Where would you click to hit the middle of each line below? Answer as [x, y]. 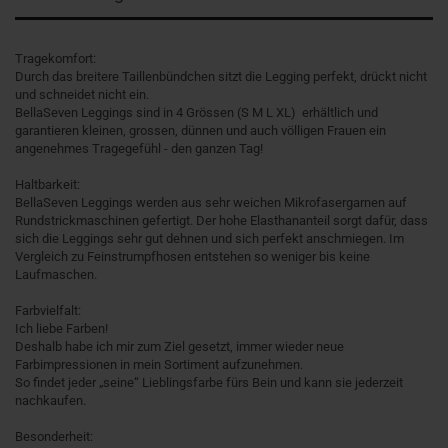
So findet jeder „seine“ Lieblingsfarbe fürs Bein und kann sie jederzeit [209, 383]
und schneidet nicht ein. [82, 95]
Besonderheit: [54, 437]
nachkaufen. [50, 401]
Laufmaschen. [56, 275]
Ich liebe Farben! [61, 329]
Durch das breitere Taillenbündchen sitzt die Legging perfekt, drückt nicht [221, 77]
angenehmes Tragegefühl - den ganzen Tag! [139, 149]
